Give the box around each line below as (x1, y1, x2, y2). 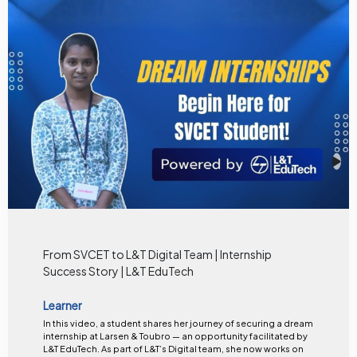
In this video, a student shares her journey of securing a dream (42, 317, 313, 328)
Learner (42, 298, 82, 313)
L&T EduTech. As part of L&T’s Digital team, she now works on (42, 343, 101, 354)
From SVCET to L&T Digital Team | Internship (42, 247, 272, 262)
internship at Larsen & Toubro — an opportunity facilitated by (42, 330, 308, 341)
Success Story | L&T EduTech (42, 264, 194, 279)
